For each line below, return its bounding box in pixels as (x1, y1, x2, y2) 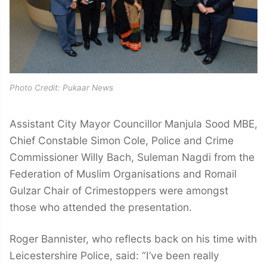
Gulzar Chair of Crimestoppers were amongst (10, 184, 228, 197)
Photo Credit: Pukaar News (10, 83, 113, 93)
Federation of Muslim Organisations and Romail (10, 167, 237, 181)
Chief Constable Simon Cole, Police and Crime (10, 134, 234, 147)
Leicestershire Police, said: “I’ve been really (10, 249, 219, 262)
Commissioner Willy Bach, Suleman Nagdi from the (10, 151, 254, 164)
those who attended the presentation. (10, 201, 192, 214)
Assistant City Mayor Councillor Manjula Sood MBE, (10, 117, 257, 131)
